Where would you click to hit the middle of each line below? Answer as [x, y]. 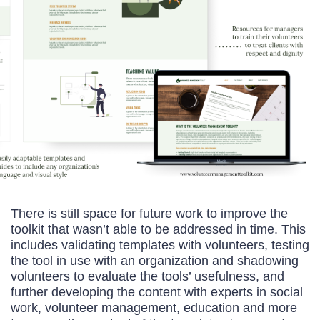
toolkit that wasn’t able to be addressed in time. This [158, 229]
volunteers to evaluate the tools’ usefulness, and [147, 276]
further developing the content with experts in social [157, 291]
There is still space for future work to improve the [149, 213]
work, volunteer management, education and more [154, 307]
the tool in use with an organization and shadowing [155, 260]
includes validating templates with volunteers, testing [160, 244]
